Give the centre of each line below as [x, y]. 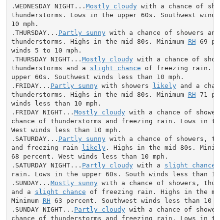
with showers [125, 85]
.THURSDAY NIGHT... [46, 59]
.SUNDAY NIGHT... [42, 209]
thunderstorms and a [50, 68]
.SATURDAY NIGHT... [46, 165]
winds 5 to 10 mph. [46, 50]
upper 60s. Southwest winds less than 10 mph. [97, 77]
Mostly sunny [74, 183]
